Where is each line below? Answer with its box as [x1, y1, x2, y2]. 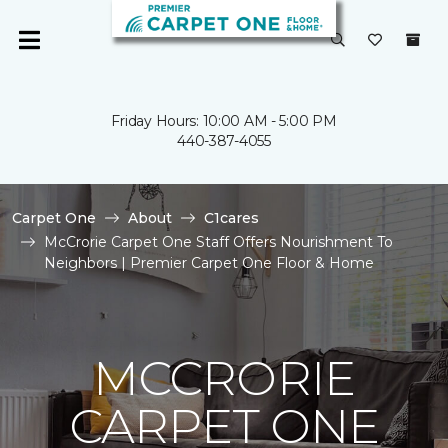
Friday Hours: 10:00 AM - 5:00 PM [111, 112, 337, 130]
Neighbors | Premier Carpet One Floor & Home [44, 254, 374, 272]
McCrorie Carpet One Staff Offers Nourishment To [44, 233, 393, 251]
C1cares [204, 209, 259, 227]
